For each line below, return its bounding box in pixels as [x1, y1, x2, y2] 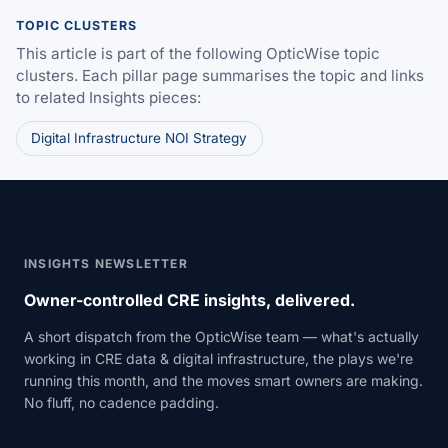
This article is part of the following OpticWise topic [16, 43, 380, 63]
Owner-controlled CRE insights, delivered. [24, 289, 355, 310]
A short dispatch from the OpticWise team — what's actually [24, 327, 419, 345]
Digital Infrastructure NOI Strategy [31, 130, 248, 147]
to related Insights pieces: [16, 87, 201, 107]
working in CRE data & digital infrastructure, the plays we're [24, 349, 413, 367]
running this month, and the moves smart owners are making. [24, 371, 423, 389]
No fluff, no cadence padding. [24, 393, 219, 411]
